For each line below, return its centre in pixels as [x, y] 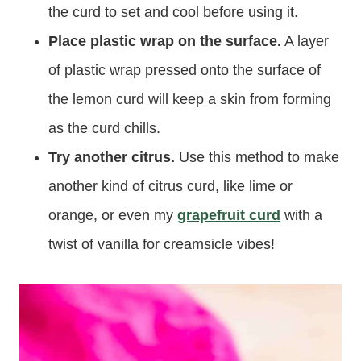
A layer [305, 41]
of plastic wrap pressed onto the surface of [185, 70]
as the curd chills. [104, 128]
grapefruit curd [229, 215]
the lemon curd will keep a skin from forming [190, 99]
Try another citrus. [112, 157]
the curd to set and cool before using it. [173, 12]
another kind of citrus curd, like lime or [170, 186]
